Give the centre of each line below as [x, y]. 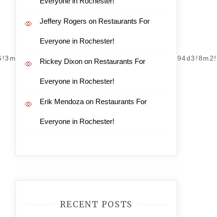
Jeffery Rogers [63, 21]
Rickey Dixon [61, 61]
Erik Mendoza [62, 101]
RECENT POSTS [96, 204]
